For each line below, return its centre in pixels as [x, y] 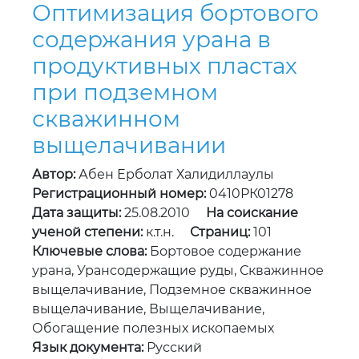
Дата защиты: [77, 213]
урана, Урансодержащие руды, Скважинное [178, 271]
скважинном [106, 119]
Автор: [54, 175]
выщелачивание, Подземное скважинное [172, 290]
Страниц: [220, 232]
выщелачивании [129, 145]
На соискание [252, 213]
